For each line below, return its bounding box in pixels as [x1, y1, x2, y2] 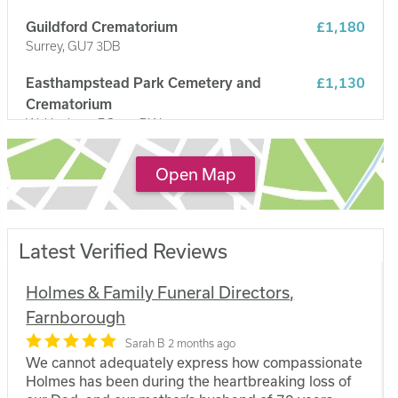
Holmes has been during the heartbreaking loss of [26, 373, 353, 390]
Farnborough [26, 307, 126, 328]
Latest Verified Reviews [19, 239, 228, 262]
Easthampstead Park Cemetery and [26, 75, 262, 92]
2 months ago [168, 337, 236, 350]
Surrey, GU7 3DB [26, 38, 121, 54]
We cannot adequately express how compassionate [26, 354, 363, 371]
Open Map [155, 164, 236, 185]
